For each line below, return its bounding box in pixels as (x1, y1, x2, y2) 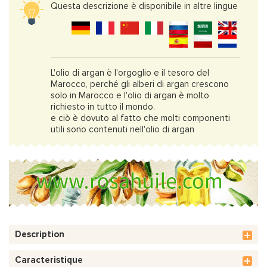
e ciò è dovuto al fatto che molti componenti (51, 112, 230, 123)
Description (15, 228, 64, 240)
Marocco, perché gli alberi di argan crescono (51, 78, 229, 89)
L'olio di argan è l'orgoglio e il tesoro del (51, 67, 209, 78)
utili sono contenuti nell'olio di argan (51, 123, 194, 135)
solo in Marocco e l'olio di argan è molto (51, 89, 209, 101)
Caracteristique (15, 254, 83, 265)
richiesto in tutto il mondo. (51, 101, 155, 112)
